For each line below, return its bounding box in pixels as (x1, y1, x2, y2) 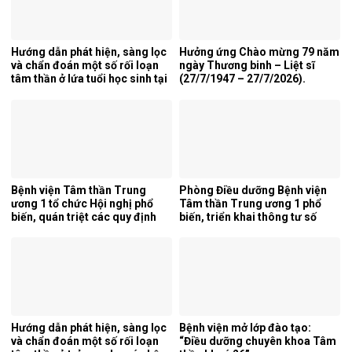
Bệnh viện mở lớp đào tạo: (179, 321, 311, 335)
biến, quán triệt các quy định (11, 210, 156, 223)
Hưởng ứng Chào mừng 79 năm (179, 46, 339, 59)
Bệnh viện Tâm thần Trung (11, 183, 146, 196)
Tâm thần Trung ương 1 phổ (179, 196, 321, 210)
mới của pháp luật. (11, 223, 104, 236)
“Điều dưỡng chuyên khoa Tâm (179, 335, 336, 348)
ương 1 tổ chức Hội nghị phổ (11, 196, 153, 210)
